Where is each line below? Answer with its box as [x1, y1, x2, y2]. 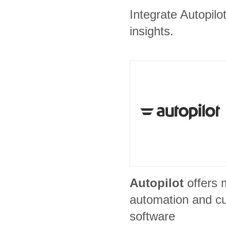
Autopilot [130, 176, 184, 190]
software [130, 209, 175, 223]
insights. [130, 24, 174, 38]
